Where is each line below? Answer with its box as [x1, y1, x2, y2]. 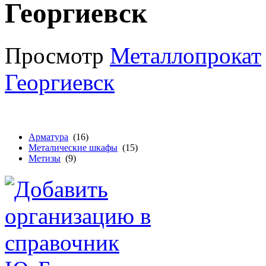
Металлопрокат [110, 42, 261, 68]
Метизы [28, 153, 61, 163]
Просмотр [5, 42, 110, 68]
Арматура [28, 131, 68, 142]
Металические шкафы [28, 142, 118, 153]
